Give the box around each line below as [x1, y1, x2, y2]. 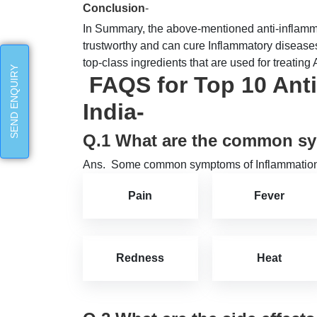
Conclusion [83, 2, 145, 15]
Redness [116, 252, 165, 265]
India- [83, 99, 144, 125]
